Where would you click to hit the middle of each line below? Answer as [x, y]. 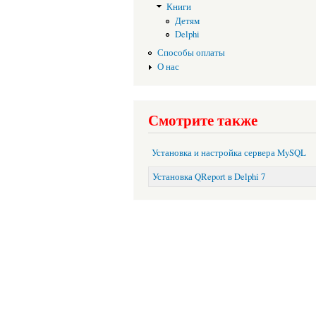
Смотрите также [203, 120]
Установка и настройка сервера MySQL [229, 152]
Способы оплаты [191, 53]
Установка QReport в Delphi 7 [209, 176]
